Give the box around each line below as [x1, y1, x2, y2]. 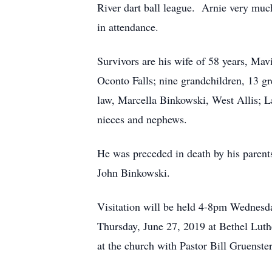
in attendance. [97, 19, 158, 34]
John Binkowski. [97, 165, 170, 180]
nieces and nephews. [97, 112, 187, 126]
